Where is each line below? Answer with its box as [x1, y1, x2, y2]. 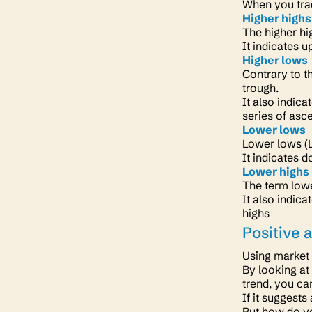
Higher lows [242, 53, 308, 67]
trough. [242, 81, 281, 95]
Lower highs [242, 164, 309, 178]
